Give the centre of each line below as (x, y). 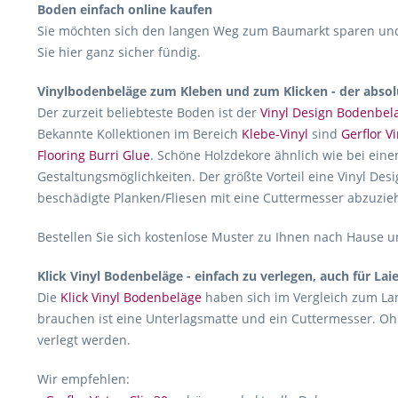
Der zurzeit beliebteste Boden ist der (149, 112)
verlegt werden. (84, 340)
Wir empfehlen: (84, 379)
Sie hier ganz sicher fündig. (119, 52)
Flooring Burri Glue (94, 155)
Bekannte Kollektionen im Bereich (139, 134)
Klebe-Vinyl (275, 134)
